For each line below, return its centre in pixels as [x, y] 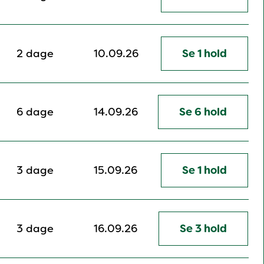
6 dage [35, 112]
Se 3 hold [203, 229]
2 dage [35, 54]
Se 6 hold [203, 112]
